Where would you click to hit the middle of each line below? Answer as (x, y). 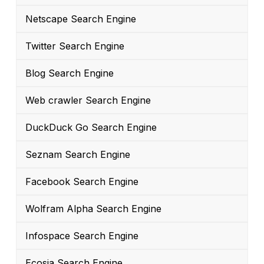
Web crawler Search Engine (88, 100)
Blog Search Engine (70, 73)
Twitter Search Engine (75, 46)
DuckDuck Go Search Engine (91, 128)
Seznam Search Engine (78, 155)
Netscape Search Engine (81, 19)
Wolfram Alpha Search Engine (93, 209)
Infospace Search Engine (82, 236)
